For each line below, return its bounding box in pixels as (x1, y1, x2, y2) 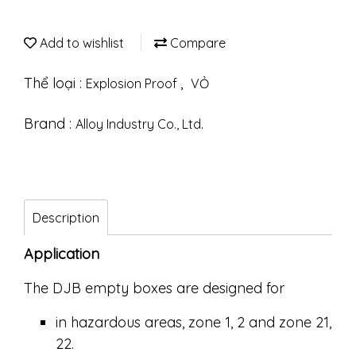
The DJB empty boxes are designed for (24, 279, 284, 297)
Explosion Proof (86, 75, 180, 91)
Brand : (24, 114, 75, 133)
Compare (167, 35, 226, 51)
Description (33, 210, 99, 226)
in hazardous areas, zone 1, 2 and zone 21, (56, 313, 331, 331)
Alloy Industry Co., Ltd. (75, 116, 203, 132)
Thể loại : (24, 74, 86, 92)
